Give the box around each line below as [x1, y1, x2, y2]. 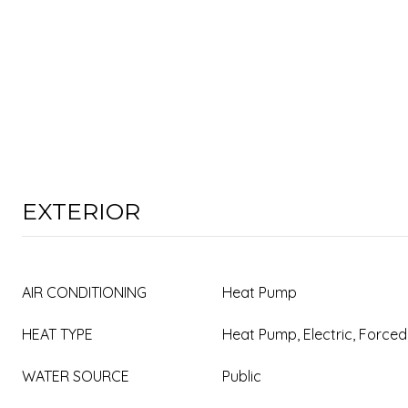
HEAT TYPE [22, 325, 93, 343]
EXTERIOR [22, 198, 140, 225]
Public [222, 367, 261, 385]
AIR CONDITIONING [22, 283, 147, 301]
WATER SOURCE [22, 367, 129, 385]
